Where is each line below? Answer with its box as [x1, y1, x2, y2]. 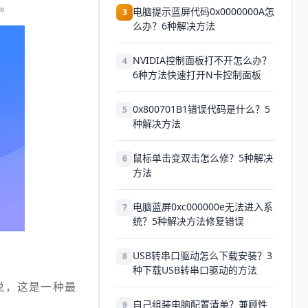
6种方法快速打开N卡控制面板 [133, 68, 261, 81]
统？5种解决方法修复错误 [133, 214, 244, 228]
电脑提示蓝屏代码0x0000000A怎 [133, 5, 274, 18]
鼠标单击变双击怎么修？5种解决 [133, 151, 273, 164]
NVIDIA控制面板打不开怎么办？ [133, 54, 272, 67]
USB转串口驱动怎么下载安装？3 [133, 249, 272, 262]
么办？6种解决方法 [133, 19, 215, 32]
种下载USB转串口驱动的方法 [133, 263, 257, 276]
